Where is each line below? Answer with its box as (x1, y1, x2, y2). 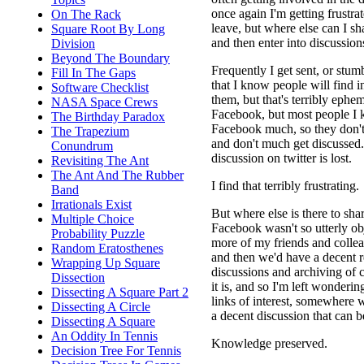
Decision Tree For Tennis (51, 344, 181, 357)
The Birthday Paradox (51, 110, 165, 123)
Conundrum (51, 139, 113, 153)
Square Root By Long (51, 22, 165, 36)
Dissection (51, 271, 105, 284)
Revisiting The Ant (51, 154, 149, 167)
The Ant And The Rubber (51, 168, 184, 182)
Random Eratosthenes (51, 241, 163, 255)
